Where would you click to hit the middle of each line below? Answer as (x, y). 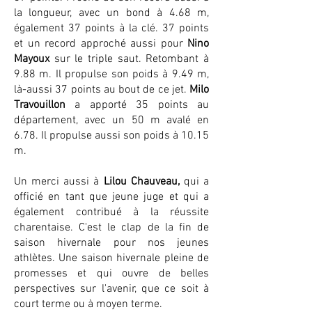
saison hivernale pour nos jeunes (111, 243)
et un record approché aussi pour (101, 44)
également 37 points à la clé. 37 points (111, 29)
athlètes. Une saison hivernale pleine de (111, 258)
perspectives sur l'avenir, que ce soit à (111, 289)
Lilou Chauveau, (139, 182)
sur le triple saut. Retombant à (132, 59)
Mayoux (34, 59)
